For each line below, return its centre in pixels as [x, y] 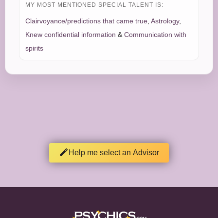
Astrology [165, 21]
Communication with [155, 35]
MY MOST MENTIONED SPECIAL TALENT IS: [94, 5]
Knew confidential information [71, 35]
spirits [34, 48]
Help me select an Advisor [114, 153]
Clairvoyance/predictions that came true [86, 21]
